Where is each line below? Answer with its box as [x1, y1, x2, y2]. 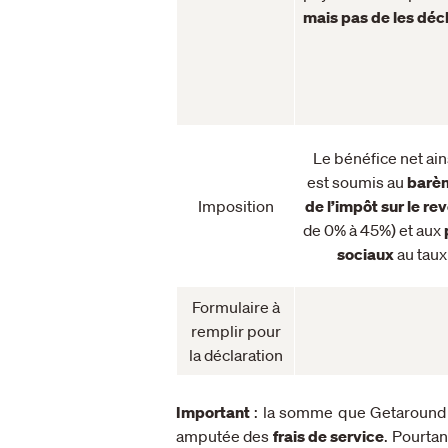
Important [176, 401, 250, 422]
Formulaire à [191, 296, 280, 317]
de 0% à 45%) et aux [303, 219, 444, 240]
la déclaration [188, 344, 283, 365]
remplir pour [190, 320, 281, 341]
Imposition [197, 195, 274, 216]
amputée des [176, 425, 270, 446]
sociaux [336, 243, 394, 264]
